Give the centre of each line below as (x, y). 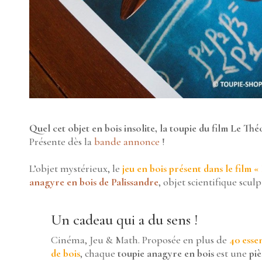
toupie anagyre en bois (166, 254)
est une (232, 254)
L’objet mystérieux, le (76, 169)
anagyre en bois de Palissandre (94, 182)
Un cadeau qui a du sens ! (125, 220)
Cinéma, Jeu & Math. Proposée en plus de (139, 240)
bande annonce (127, 142)
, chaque (99, 254)
